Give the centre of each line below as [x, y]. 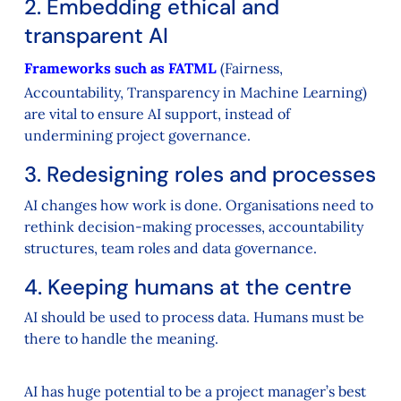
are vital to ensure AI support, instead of [157, 114]
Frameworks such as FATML [120, 68]
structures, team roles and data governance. [170, 247]
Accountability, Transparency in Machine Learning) [195, 93]
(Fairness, [249, 68]
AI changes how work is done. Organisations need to [198, 205]
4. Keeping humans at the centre [188, 286]
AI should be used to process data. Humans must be [194, 316]
